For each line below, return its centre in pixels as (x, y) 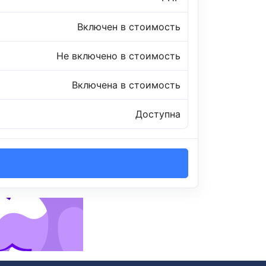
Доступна (158, 114)
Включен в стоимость (129, 27)
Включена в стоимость (126, 85)
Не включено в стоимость (118, 56)
